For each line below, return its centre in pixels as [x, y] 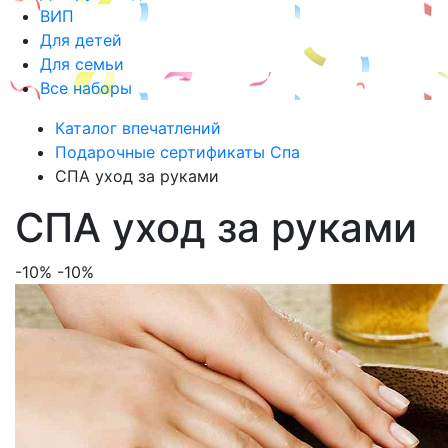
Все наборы [86, 88]
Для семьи [82, 64]
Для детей [81, 40]
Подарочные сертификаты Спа [177, 152]
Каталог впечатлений [138, 128]
